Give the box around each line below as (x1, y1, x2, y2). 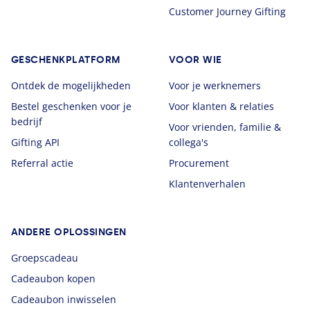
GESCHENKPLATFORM (11, 54, 121, 66)
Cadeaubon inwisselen (11, 293, 116, 307)
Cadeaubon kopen (11, 272, 95, 286)
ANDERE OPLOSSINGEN (11, 226, 127, 239)
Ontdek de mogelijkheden (11, 79, 131, 93)
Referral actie (11, 156, 73, 170)
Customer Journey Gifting (169, 5, 286, 19)
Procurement (169, 156, 229, 170)
